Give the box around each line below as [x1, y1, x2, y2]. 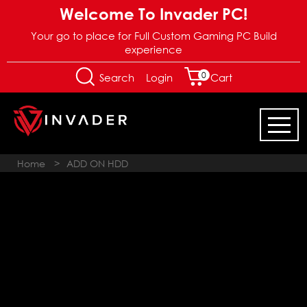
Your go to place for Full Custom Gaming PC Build [30, 29, 277, 42]
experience [125, 43, 182, 56]
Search [96, 71, 134, 84]
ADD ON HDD [66, 158, 128, 169]
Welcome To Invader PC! [60, 3, 247, 23]
